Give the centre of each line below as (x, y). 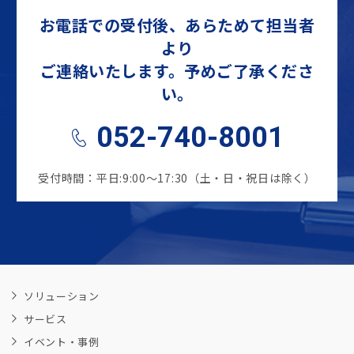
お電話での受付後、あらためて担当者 (177, 25)
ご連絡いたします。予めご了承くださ (177, 71)
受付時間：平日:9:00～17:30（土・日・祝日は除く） (177, 178)
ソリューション (62, 296)
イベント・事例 (62, 342)
